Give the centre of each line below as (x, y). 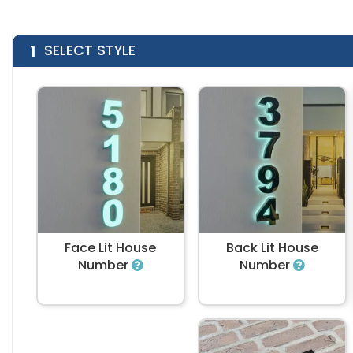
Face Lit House (111, 248)
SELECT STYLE (90, 51)
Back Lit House (272, 248)
